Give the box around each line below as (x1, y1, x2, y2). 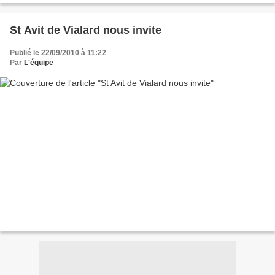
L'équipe (24, 58, 53, 67)
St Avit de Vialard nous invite (10, 23, 161, 36)
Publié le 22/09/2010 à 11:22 (10, 48, 106, 57)
